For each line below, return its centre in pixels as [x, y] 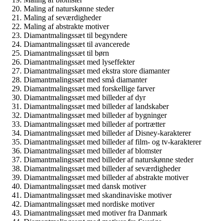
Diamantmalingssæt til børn [66, 53]
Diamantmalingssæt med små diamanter [85, 80]
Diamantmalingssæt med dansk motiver [85, 186]
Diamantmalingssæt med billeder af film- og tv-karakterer [112, 142]
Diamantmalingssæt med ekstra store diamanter [97, 71]
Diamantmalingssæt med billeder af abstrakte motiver [106, 178]
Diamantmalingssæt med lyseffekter [79, 62]
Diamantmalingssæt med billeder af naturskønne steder [109, 160]
